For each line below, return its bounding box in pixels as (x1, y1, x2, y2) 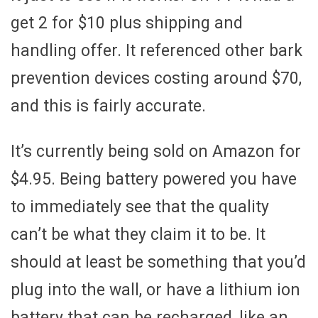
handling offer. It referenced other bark (11, 40, 302, 60)
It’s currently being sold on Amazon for (11, 141, 301, 161)
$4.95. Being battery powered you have (11, 169, 297, 189)
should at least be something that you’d (11, 252, 306, 272)
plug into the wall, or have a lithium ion (11, 280, 300, 300)
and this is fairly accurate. (11, 96, 206, 116)
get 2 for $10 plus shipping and (11, 13, 243, 33)
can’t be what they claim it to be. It (11, 224, 265, 244)
